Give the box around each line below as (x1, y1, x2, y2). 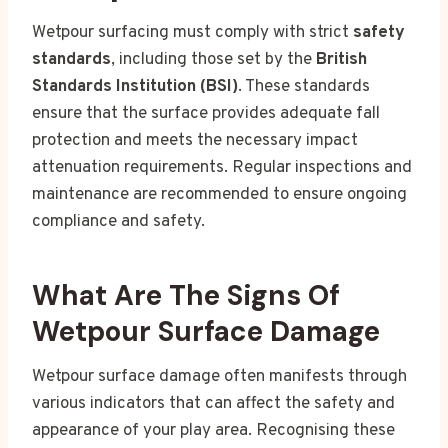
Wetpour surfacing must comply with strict (32, 21, 353, 44)
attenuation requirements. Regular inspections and (32, 156, 412, 179)
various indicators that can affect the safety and (32, 392, 395, 415)
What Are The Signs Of (32, 276, 340, 314)
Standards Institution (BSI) (32, 75, 238, 98)
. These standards (238, 75, 370, 98)
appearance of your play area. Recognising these (32, 419, 395, 442)
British (316, 48, 367, 71)
